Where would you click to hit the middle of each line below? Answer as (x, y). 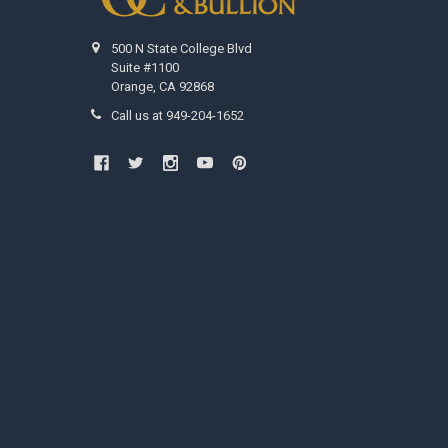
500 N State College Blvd (182, 49)
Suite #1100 (145, 68)
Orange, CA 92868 (163, 87)
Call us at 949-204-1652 (178, 116)
